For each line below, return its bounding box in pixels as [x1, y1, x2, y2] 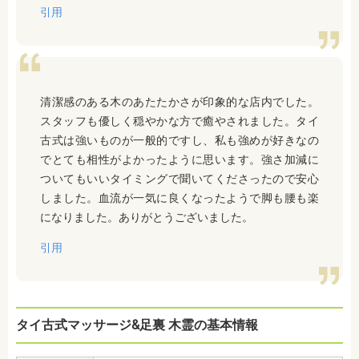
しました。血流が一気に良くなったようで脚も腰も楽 [40, 192, 319, 205]
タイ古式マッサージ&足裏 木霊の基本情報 [16, 317, 258, 333]
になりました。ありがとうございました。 [40, 211, 253, 224]
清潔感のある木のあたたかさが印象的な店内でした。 [40, 95, 319, 109]
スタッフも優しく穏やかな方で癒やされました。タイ [40, 115, 319, 128]
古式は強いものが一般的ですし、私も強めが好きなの [40, 134, 319, 147]
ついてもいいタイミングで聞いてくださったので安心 [40, 172, 319, 186]
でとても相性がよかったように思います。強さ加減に [40, 153, 319, 167]
